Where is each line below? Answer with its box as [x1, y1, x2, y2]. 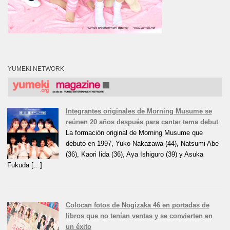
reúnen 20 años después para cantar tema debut [65, 118, 218, 126]
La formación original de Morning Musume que [65, 128, 203, 137]
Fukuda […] [7, 161, 43, 169]
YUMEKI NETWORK [8, 65, 64, 73]
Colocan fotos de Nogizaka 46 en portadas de [65, 201, 209, 209]
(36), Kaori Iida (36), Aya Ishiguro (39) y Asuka [65, 150, 203, 158]
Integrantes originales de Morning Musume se [65, 107, 212, 115]
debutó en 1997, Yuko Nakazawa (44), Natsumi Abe [65, 139, 219, 147]
